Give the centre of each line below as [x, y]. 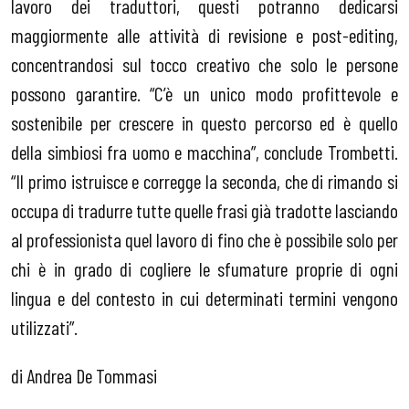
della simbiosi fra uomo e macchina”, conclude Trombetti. [204, 151]
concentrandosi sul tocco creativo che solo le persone [204, 63]
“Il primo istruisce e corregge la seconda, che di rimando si [204, 180]
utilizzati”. [44, 326]
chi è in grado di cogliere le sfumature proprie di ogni [204, 268]
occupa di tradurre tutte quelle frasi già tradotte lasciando [204, 210]
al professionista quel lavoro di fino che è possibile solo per [204, 239]
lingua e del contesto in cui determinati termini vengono [204, 297]
